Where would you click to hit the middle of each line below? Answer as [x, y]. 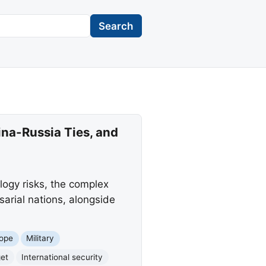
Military [40, 238]
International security [62, 257]
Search [116, 26]
